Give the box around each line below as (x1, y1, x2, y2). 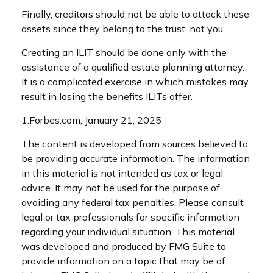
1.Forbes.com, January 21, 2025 (21, 114, 161, 127)
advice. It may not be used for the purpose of (21, 182, 220, 194)
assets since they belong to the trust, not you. (21, 23, 225, 35)
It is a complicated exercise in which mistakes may (21, 76, 249, 88)
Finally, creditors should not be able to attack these (21, 8, 249, 21)
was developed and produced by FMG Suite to (21, 240, 226, 253)
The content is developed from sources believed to (21, 138, 248, 151)
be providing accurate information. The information (21, 152, 250, 165)
